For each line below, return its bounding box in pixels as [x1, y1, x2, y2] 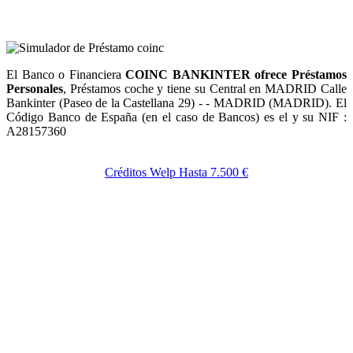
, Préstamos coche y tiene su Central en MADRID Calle [63, 81, 347, 95]
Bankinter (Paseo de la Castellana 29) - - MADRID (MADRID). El [6, 95, 347, 110]
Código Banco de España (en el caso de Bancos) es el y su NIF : [6, 110, 347, 124]
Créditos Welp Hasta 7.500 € [105, 165, 248, 179]
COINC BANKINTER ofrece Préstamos [125, 67, 347, 81]
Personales [6, 81, 63, 95]
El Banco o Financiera [6, 67, 126, 81]
